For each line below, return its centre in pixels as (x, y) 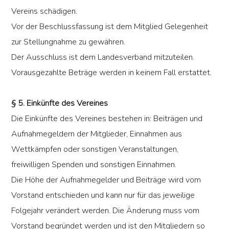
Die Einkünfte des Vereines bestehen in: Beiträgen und (107, 119)
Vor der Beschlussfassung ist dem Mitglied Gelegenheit (110, 27)
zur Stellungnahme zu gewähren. (68, 42)
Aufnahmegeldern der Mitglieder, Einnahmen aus (97, 134)
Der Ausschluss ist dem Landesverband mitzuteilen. (103, 58)
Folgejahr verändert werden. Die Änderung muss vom (106, 211)
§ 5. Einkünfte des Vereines (60, 104)
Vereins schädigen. (44, 12)
